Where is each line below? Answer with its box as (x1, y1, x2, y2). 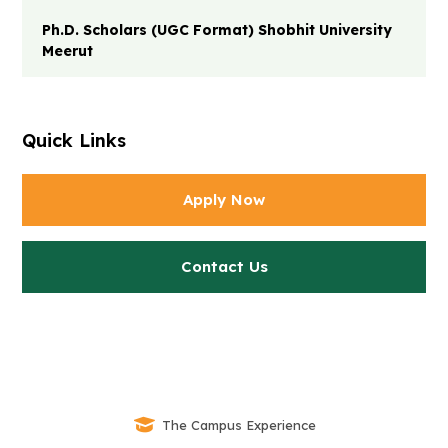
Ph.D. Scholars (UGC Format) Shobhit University (42, 21, 392, 39)
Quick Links (22, 129, 126, 152)
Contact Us (180, 257, 268, 276)
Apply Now (183, 190, 265, 209)
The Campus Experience (162, 417, 316, 433)
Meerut (42, 42, 93, 60)
